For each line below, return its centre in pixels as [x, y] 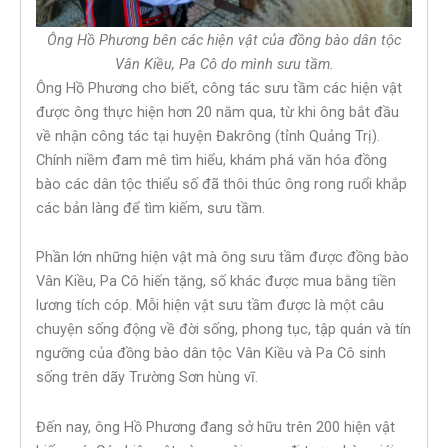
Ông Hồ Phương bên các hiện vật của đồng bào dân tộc [224, 39]
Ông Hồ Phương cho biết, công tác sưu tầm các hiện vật [219, 87]
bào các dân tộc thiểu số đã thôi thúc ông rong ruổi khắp [221, 183]
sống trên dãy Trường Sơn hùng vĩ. [147, 377]
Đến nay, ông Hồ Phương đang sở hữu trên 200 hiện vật [215, 426]
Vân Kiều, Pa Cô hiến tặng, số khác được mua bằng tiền [216, 281]
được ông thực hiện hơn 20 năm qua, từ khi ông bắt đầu [217, 111]
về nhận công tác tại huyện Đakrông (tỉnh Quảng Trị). [208, 135]
